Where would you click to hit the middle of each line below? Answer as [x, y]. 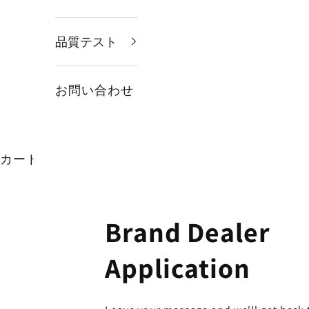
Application [178, 268]
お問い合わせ [94, 90]
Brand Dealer [188, 232]
